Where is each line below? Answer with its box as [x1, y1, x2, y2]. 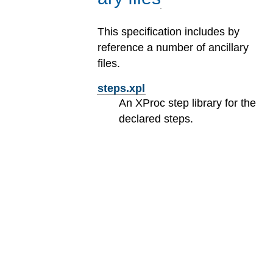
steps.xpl [97, 82, 145, 94]
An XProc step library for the [119, 96, 257, 109]
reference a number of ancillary [97, 41, 249, 54]
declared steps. [119, 112, 194, 125]
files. [97, 57, 120, 70]
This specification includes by [97, 26, 239, 38]
